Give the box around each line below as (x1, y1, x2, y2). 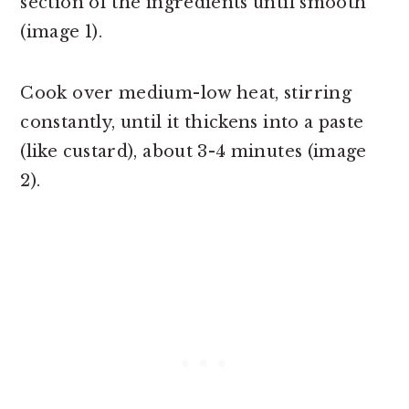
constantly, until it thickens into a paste (20, 112, 364, 133)
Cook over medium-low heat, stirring (20, 83, 351, 104)
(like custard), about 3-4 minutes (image (20, 142, 367, 163)
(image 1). (20, 22, 102, 43)
